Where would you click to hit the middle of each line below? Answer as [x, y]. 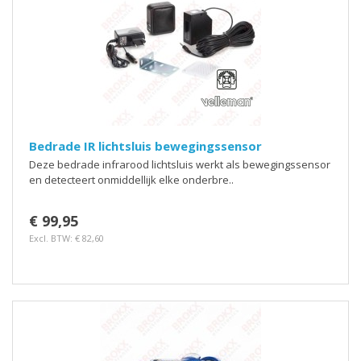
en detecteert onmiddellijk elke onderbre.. [131, 180]
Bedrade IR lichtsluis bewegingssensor [145, 146]
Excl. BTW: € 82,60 [66, 238]
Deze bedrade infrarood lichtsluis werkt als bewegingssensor [180, 165]
